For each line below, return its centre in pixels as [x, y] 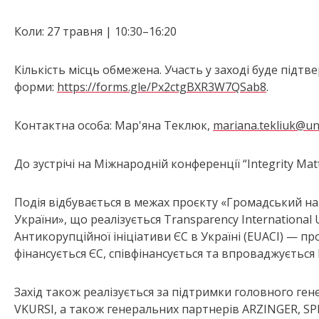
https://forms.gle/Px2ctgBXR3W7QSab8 [162, 87]
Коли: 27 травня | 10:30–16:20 [95, 32]
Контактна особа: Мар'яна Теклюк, [114, 126]
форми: [36, 87]
